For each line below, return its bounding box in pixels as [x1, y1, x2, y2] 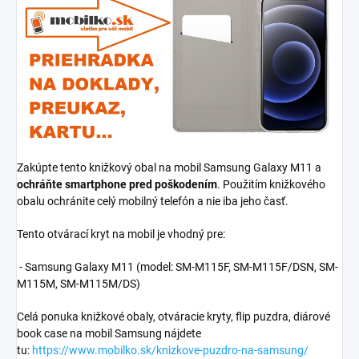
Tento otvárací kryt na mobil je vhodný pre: [17, 227, 225, 240]
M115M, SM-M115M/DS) [17, 276, 143, 290]
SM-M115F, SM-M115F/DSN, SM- [175, 260, 338, 273]
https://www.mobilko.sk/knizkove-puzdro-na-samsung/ [32, 343, 309, 357]
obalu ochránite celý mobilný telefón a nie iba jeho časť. [17, 194, 288, 208]
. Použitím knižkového [217, 177, 325, 191]
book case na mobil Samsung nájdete [17, 326, 201, 340]
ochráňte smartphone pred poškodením [17, 177, 217, 191]
